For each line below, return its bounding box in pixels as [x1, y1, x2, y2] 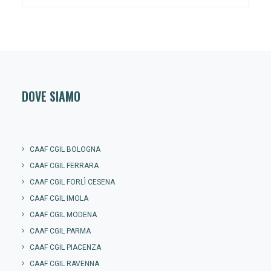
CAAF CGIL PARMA [30, 227, 91, 235]
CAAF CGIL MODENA [30, 211, 97, 219]
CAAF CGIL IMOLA [30, 194, 88, 203]
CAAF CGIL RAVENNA [30, 260, 99, 268]
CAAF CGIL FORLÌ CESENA [30, 178, 115, 186]
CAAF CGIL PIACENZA [30, 243, 101, 252]
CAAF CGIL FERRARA [30, 162, 99, 170]
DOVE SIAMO [22, 87, 80, 105]
